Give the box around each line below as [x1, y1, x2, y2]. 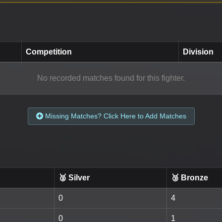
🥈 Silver [58, 173, 90, 182]
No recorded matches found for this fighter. [37, 73, 185, 82]
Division [183, 47, 214, 56]
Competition [26, 47, 72, 56]
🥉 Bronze [171, 173, 208, 182]
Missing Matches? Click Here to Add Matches [43, 111, 186, 120]
